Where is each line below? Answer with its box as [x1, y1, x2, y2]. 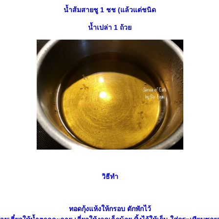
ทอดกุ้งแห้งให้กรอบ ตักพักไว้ [68, 205, 151, 213]
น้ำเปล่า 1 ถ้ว [88, 23, 131, 31]
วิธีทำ [101, 173, 118, 180]
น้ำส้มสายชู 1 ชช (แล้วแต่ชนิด [64, 6, 156, 14]
